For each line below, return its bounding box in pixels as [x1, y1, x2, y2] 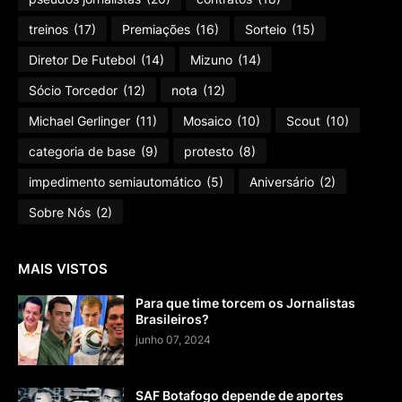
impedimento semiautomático [29, 173, 201, 189]
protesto [184, 143, 233, 159]
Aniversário [249, 173, 314, 189]
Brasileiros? [135, 311, 209, 328]
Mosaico [183, 112, 232, 128]
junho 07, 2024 [135, 333, 211, 347]
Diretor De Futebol [29, 51, 135, 67]
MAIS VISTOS [18, 260, 108, 278]
